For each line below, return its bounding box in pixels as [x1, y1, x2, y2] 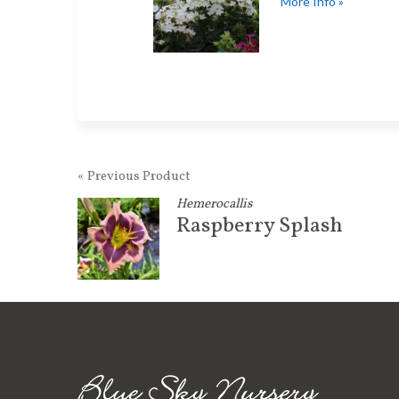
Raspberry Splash [175, 211, 343, 242]
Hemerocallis [175, 194, 252, 214]
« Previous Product [77, 167, 191, 186]
